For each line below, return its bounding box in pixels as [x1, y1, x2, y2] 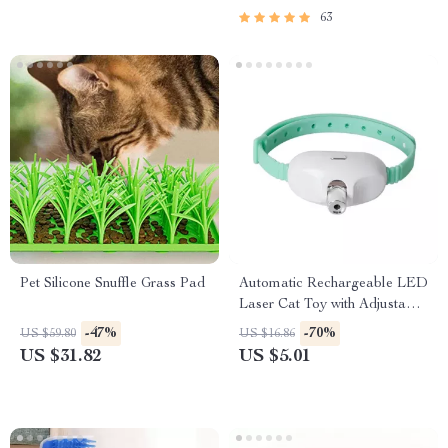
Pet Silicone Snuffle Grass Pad [20, 277, 205, 291]
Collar [239, 319, 278, 333]
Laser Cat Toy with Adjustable [239, 298, 425, 312]
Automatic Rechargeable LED [239, 277, 428, 291]
